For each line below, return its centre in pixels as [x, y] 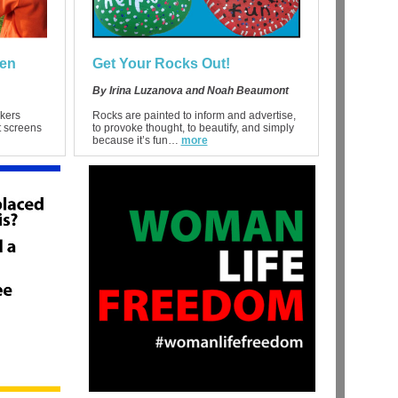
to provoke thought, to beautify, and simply [193, 128]
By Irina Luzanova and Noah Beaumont [190, 91]
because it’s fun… [135, 140]
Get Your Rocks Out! [161, 64]
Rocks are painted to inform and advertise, [194, 115]
